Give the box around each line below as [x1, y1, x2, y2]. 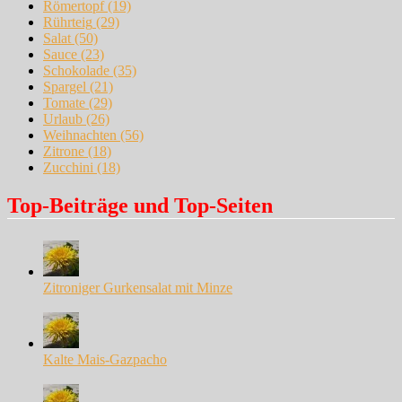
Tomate [43, 94, 85, 110]
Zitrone [43, 143, 84, 159]
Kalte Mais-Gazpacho [43, 351, 167, 367]
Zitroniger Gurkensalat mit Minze [43, 279, 232, 295]
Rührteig [43, 13, 92, 30]
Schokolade [43, 62, 109, 78]
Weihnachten [43, 127, 117, 143]
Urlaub [43, 110, 83, 127]
